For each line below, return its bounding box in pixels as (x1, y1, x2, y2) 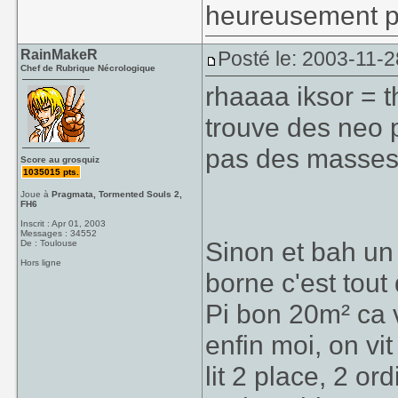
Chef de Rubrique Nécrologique (20, 63, 156, 73)
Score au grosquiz (20, 155, 100, 164)
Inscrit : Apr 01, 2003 (20, 219, 107, 228)
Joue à (20, 189, 52, 199)
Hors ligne (20, 258, 62, 267)
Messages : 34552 (20, 228, 98, 238)
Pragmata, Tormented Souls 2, (52, 189, 183, 199)
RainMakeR (20, 47, 99, 62)
